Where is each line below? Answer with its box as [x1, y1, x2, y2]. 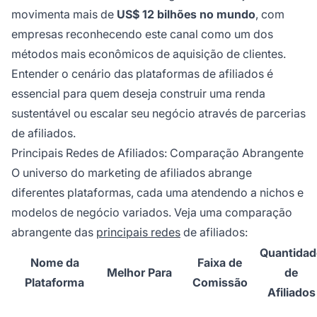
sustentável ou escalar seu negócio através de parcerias [11, 105, 306, 120]
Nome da [30, 255, 79, 270]
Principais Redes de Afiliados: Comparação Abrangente [11, 145, 304, 160]
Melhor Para [106, 265, 172, 279]
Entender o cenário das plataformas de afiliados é [11, 66, 273, 81]
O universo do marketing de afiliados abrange [11, 165, 252, 180]
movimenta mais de [11, 6, 117, 21]
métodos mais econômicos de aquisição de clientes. [11, 46, 286, 61]
